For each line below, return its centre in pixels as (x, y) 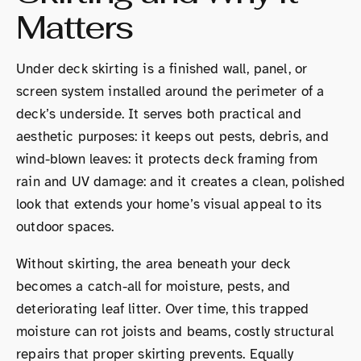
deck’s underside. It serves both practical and (159, 114)
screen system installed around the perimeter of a (170, 91)
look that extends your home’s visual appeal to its (169, 204)
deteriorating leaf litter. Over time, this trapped (163, 309)
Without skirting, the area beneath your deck (154, 263)
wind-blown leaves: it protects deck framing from (167, 159)
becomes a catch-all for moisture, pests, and (154, 286)
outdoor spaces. (65, 226)
